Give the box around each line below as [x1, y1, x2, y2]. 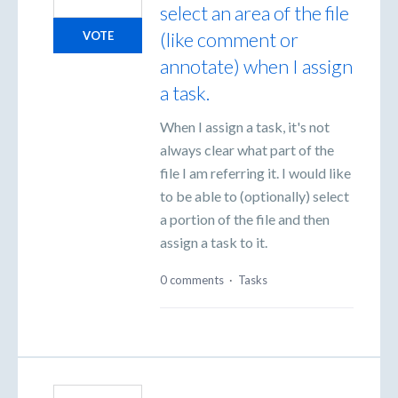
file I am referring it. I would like [160, 163, 351, 181]
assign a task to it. [160, 233, 267, 251]
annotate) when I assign [160, 53, 353, 78]
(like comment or [160, 27, 298, 52]
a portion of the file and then [160, 210, 330, 227]
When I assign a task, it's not [160, 117, 330, 135]
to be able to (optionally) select [160, 187, 349, 204]
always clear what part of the [160, 140, 334, 158]
